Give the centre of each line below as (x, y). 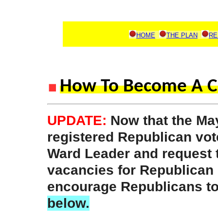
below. (68, 203)
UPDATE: (77, 120)
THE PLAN (182, 35)
